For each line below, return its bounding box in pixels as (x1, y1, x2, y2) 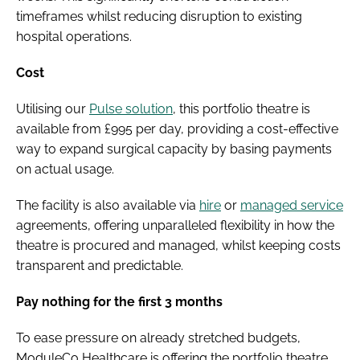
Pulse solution (89, 100, 173, 117)
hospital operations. (16, 28, 135, 44)
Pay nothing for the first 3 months (16, 293, 223, 309)
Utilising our (16, 100, 89, 117)
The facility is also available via (16, 197, 199, 213)
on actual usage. (16, 161, 117, 177)
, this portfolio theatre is (173, 100, 310, 117)
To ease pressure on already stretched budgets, (16, 329, 301, 346)
